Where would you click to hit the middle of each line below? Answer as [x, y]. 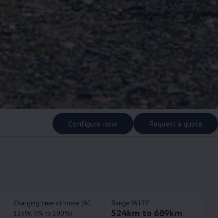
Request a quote [176, 123]
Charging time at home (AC [52, 203]
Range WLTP [130, 203]
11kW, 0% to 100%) [43, 213]
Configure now [93, 123]
